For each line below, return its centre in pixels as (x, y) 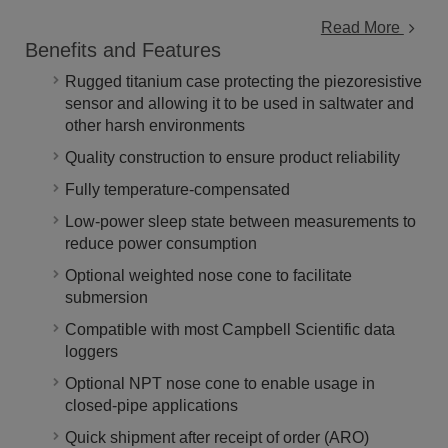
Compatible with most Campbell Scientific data (230, 330)
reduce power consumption (161, 244)
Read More (362, 28)
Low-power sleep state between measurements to (240, 222)
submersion (106, 298)
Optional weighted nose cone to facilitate (208, 276)
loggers (91, 352)
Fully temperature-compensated (177, 190)
